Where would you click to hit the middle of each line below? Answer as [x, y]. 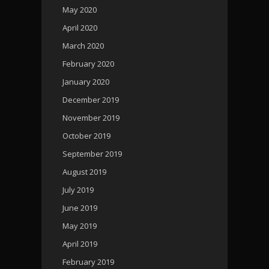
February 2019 [88, 261]
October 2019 [86, 135]
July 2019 [78, 189]
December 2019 [91, 99]
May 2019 [80, 225]
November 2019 [91, 117]
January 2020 [86, 81]
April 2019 [80, 243]
